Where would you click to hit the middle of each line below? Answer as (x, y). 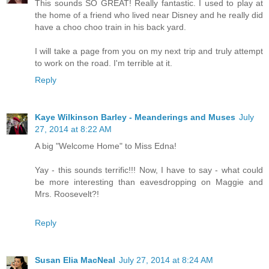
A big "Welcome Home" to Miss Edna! (106, 146)
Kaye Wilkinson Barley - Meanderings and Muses (135, 117)
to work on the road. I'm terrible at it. (104, 63)
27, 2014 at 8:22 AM (73, 129)
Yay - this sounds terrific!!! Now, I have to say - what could (149, 170)
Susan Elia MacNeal (75, 260)
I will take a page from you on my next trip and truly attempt (149, 51)
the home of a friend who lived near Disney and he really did (149, 15)
